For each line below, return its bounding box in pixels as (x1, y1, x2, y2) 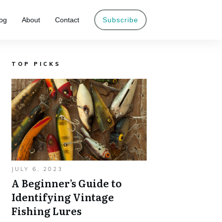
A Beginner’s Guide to (11, 175, 122, 190)
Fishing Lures (11, 203, 82, 218)
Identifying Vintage (11, 189, 114, 204)
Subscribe (103, 16, 138, 24)
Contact (55, 16, 79, 24)
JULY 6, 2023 (11, 166, 63, 172)
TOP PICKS (11, 60, 61, 67)
